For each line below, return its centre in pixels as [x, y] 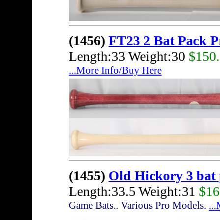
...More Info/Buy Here [115, 70]
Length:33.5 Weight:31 [134, 192]
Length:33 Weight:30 [129, 56]
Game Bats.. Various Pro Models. [139, 206]
